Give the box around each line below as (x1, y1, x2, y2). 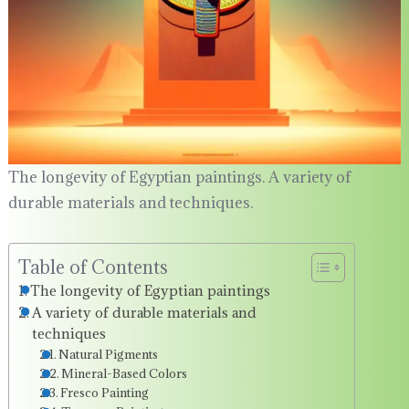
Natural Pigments (58, 346, 159, 363)
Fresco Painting (60, 384, 150, 402)
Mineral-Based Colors (61, 365, 188, 383)
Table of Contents (17, 255, 168, 280)
